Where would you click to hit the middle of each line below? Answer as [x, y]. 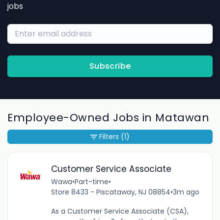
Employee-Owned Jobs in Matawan [109, 118]
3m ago [186, 192]
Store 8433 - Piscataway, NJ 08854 [110, 192]
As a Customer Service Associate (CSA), [120, 211]
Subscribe [110, 66]
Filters [109, 137]
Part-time [91, 181]
